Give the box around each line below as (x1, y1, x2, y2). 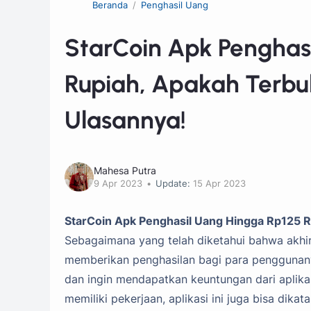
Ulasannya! (65, 105, 186, 135)
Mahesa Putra (94, 165, 156, 177)
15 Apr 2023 (193, 178, 246, 190)
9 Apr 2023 (94, 178, 142, 190)
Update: (155, 178, 191, 190)
